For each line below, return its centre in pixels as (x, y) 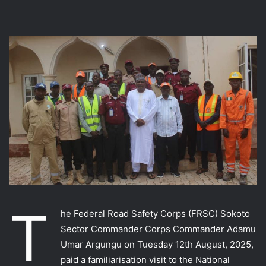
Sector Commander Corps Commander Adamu (158, 229)
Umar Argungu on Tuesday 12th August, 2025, (157, 244)
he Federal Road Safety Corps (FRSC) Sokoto (155, 213)
